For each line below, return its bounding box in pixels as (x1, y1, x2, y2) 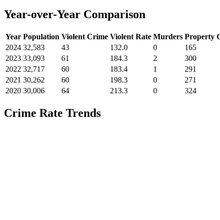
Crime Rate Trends (4, 107, 101, 119)
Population (23, 32, 59, 41)
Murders (153, 32, 183, 41)
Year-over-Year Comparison (4, 8, 145, 21)
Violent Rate (110, 32, 151, 41)
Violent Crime (61, 32, 108, 41)
